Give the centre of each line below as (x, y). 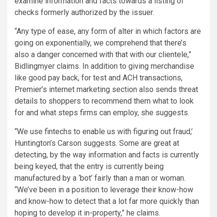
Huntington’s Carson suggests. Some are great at (97, 143)
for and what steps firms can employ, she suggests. (104, 113)
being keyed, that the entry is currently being (89, 167)
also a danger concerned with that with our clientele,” (103, 55)
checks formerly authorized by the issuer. (84, 13)
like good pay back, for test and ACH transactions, (99, 78)
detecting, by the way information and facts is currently (107, 155)
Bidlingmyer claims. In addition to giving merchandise (104, 66)
